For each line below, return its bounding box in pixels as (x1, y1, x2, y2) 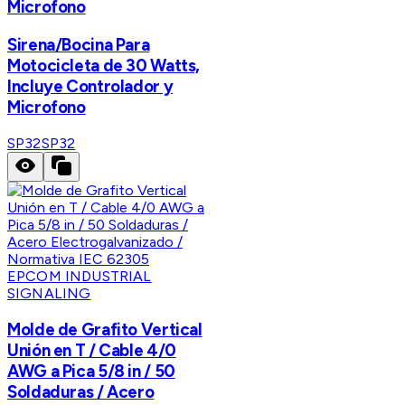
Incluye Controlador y (7, 76, 174, 98)
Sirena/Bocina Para (7, 34, 150, 56)
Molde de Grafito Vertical (7, 318, 202, 340)
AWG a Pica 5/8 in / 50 (7, 360, 175, 381)
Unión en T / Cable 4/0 (7, 339, 176, 361)
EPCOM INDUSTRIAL (7, 267, 152, 285)
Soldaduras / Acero (7, 381, 155, 402)
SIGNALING (7, 284, 91, 302)
